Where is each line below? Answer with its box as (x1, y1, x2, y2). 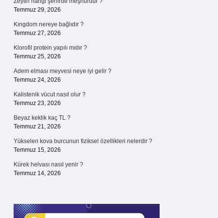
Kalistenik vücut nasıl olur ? (14, 91, 86, 98)
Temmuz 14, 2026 (14, 170, 61, 177)
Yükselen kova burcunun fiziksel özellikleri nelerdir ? (14, 138, 152, 145)
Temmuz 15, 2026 (14, 146, 61, 153)
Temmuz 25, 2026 (14, 53, 61, 60)
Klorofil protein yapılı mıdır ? (14, 44, 87, 51)
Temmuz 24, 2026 (14, 76, 61, 83)
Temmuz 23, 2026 (14, 100, 61, 107)
